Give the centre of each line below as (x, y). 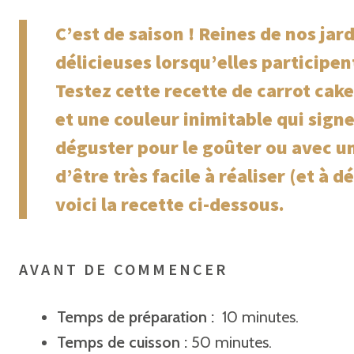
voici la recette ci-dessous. (170, 204)
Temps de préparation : (137, 317)
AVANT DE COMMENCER (124, 269)
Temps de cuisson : (122, 342)
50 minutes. (230, 342)
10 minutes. (258, 317)
